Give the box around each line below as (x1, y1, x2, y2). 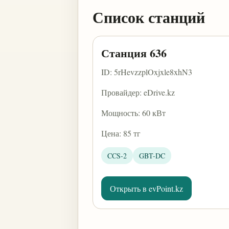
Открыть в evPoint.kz (110, 183, 183, 194)
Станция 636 (101, 44, 167, 61)
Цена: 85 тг (101, 128, 141, 139)
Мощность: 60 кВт (101, 107, 166, 118)
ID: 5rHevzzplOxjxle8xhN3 (101, 66, 192, 77)
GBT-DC (139, 151, 165, 161)
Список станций (93, 6, 205, 28)
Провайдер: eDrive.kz (101, 87, 175, 98)
